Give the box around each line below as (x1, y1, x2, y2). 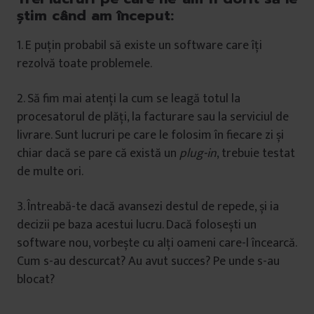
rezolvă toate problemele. (17, 53, 152, 74)
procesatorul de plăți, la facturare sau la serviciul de (17, 106, 289, 128)
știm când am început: (17, 4, 174, 26)
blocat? (17, 268, 55, 290)
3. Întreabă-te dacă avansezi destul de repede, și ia (17, 196, 279, 217)
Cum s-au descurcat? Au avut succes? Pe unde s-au (17, 250, 280, 272)
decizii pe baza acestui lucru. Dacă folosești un (17, 214, 257, 235)
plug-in (179, 142, 217, 164)
